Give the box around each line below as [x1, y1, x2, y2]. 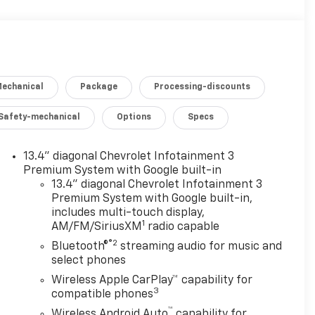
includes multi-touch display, [51, 207, 205, 219]
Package [80, 83, 118, 92]
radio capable [144, 221, 219, 233]
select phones [51, 255, 126, 267]
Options [117, 113, 152, 122]
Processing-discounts [154, 83, 251, 92]
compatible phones [51, 289, 153, 301]
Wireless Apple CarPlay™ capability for [51, 275, 252, 287]
